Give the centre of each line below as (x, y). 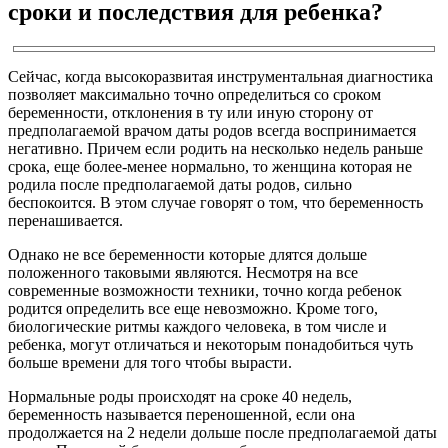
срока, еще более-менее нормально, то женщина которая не (210, 166)
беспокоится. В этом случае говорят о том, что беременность (215, 202)
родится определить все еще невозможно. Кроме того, (193, 308)
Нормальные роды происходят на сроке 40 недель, (180, 396)
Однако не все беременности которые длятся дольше (187, 254)
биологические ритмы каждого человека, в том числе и (197, 326)
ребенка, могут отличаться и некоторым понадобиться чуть (210, 344)
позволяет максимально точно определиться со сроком (194, 94)
